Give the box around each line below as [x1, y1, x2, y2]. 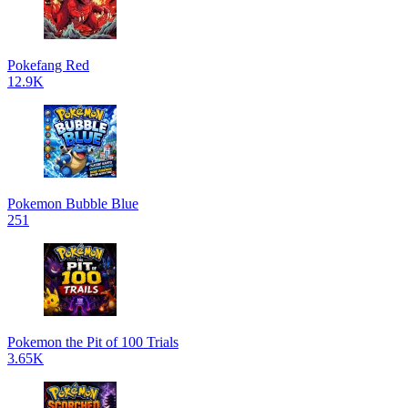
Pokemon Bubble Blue [7, 196, 138, 211]
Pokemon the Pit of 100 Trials [7, 334, 178, 350]
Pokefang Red [7, 57, 89, 73]
